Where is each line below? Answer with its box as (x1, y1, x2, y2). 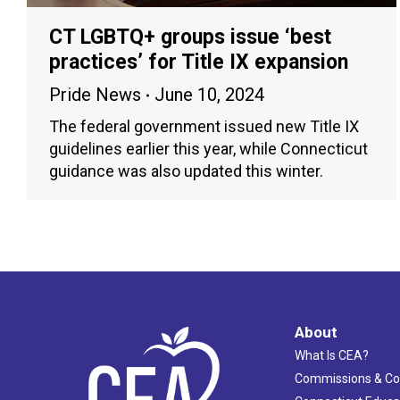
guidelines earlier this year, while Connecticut (49, 139, 368, 159)
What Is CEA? (294, 348, 369, 363)
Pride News (49, 84, 141, 106)
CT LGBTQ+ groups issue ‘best (49, 25, 331, 50)
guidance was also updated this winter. (49, 162, 323, 181)
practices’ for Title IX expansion (49, 50, 348, 75)
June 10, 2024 (154, 84, 264, 106)
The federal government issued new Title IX (49, 117, 359, 137)
